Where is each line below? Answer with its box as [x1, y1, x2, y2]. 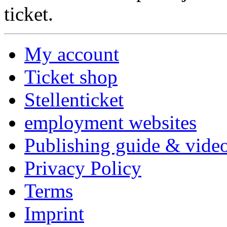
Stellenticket [24, 88, 124, 110]
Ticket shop [24, 65, 118, 88]
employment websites [24, 111, 197, 133]
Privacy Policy [24, 157, 141, 179]
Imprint [24, 202, 84, 224]
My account [24, 43, 119, 65]
